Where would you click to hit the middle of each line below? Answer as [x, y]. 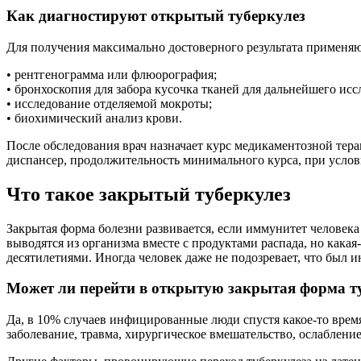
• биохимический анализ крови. [94, 118]
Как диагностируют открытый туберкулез [156, 16]
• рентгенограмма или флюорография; [112, 74]
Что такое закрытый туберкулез [149, 194]
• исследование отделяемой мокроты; [109, 103]
